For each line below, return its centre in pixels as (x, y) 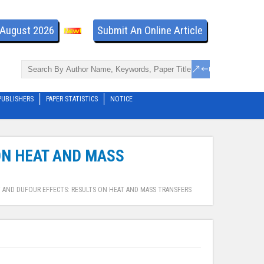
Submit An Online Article (150, 30)
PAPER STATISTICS (72, 99)
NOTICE (121, 99)
